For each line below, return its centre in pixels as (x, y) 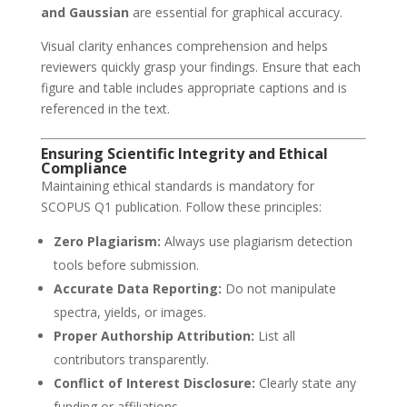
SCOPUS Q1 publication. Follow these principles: (181, 207)
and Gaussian (84, 13)
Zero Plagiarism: (107, 242)
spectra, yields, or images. (129, 313)
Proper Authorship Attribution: (154, 336)
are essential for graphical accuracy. (235, 13)
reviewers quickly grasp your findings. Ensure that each (200, 67)
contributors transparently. (131, 360)
